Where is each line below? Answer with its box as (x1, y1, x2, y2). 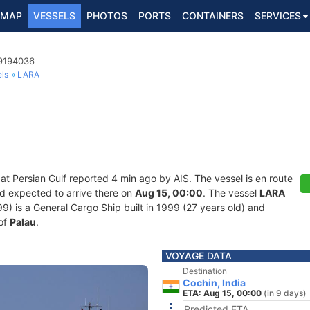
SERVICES (255, 10, 301, 21)
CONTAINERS (182, 10, 244, 21)
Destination (183, 266, 227, 276)
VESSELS (33, 10, 75, 21)
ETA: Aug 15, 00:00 (183, 288, 262, 298)
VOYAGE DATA (165, 250, 232, 262)
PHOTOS (86, 10, 127, 21)
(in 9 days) (264, 288, 307, 298)
